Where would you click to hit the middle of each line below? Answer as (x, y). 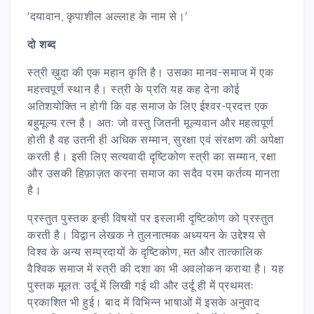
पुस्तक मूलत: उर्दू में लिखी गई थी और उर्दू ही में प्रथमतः (141, 285)
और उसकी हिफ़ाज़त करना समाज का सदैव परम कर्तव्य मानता (153, 173)
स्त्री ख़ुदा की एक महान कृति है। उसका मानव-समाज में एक (150, 72)
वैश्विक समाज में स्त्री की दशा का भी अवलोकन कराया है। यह (156, 268)
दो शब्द (42, 44)
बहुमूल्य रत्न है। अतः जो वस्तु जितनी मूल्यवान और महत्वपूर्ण (151, 122)
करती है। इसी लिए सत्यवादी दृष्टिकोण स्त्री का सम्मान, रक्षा (152, 156)
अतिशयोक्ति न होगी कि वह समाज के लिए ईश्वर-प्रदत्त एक (148, 105)
